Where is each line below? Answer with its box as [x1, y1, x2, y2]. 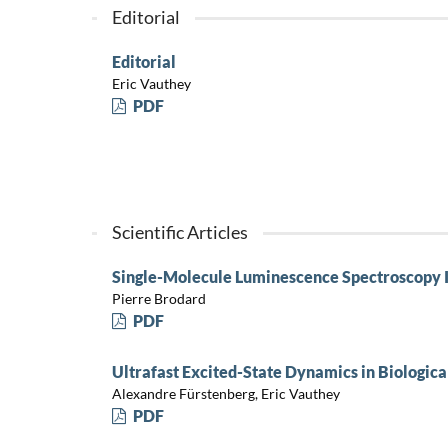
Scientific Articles [111, 220, 248, 243]
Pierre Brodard [111, 290, 206, 308]
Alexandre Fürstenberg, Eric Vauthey [111, 385, 340, 403]
